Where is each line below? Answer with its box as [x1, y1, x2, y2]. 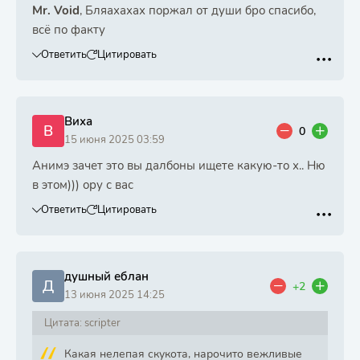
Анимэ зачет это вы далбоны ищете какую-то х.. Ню [32, 157, 325, 174]
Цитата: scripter [44, 316, 121, 330]
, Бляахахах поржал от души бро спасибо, [80, 2, 316, 18]
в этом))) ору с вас [32, 177, 133, 193]
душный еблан [64, 268, 149, 284]
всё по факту [32, 22, 105, 38]
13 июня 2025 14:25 [64, 288, 165, 302]
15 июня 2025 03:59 [64, 133, 165, 147]
